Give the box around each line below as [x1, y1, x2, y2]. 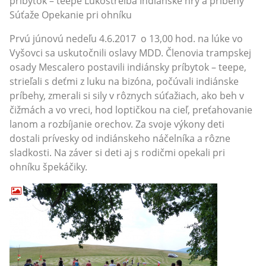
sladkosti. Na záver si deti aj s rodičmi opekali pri [9, 146, 225, 159]
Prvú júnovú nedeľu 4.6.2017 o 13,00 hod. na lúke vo [9, 32, 243, 45]
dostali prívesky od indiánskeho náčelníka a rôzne [9, 132, 230, 145]
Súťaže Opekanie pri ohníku [9, 8, 132, 21]
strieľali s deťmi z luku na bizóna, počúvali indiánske [9, 75, 239, 88]
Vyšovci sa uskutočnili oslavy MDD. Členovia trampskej [9, 46, 251, 59]
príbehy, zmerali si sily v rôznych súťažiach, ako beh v [9, 89, 244, 102]
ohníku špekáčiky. [9, 160, 87, 173]
